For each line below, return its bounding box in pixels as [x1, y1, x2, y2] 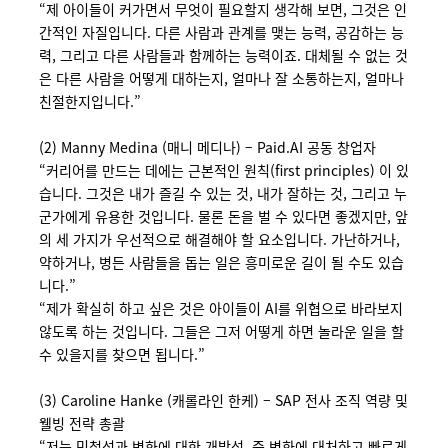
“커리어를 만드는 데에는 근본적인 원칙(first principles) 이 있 [38, 160, 409, 180]
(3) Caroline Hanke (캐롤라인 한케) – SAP [38, 390, 305, 410]
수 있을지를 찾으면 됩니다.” [38, 344, 205, 364]
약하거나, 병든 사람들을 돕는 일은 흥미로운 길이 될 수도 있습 [38, 252, 404, 272]
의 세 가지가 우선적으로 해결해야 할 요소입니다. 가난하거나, [38, 229, 400, 249]
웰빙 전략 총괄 [38, 413, 125, 433]
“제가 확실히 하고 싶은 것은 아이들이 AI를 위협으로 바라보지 [38, 298, 403, 318]
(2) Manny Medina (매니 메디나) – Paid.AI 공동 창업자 [38, 137, 376, 157]
